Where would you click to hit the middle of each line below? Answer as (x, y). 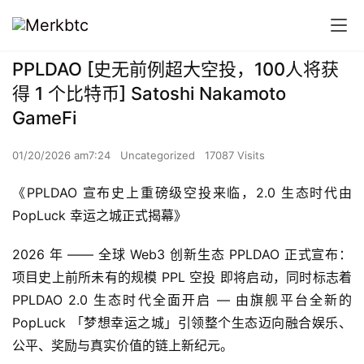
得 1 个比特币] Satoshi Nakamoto (149, 93)
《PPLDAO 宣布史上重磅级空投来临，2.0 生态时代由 (182, 193)
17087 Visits (235, 155)
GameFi (44, 118)
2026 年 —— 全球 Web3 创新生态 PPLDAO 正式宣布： (182, 254)
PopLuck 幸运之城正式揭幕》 (100, 215)
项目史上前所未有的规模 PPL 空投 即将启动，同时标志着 (182, 277)
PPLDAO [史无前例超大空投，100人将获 (175, 69)
